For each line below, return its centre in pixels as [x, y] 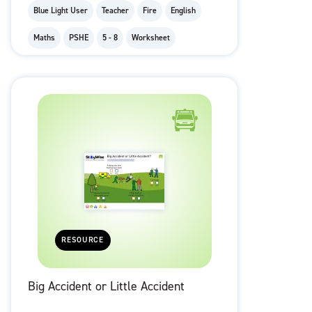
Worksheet [151, 38]
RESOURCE [83, 240]
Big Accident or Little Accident [106, 287]
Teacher [115, 11]
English [183, 11]
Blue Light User [61, 11]
